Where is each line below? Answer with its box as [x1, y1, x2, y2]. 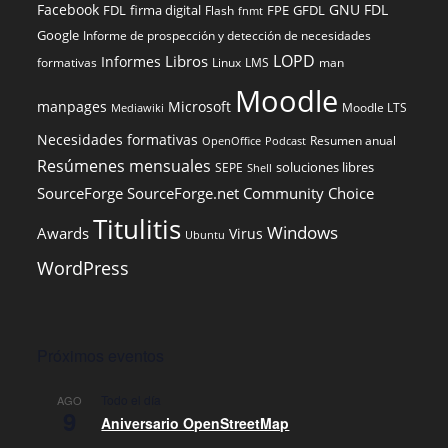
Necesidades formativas [37, 131, 199, 149]
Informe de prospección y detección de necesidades [83, 28, 372, 43]
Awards [37, 223, 90, 243]
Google [37, 27, 80, 44]
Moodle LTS [342, 100, 408, 115]
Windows [267, 221, 339, 244]
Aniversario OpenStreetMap [101, 413, 290, 433]
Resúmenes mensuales [37, 155, 212, 177]
